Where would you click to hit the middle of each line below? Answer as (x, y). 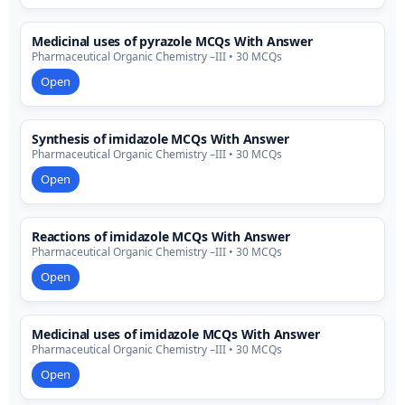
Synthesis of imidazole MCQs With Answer (160, 139)
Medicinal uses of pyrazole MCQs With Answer (172, 42)
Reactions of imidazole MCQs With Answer (161, 237)
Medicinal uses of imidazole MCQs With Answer (176, 334)
